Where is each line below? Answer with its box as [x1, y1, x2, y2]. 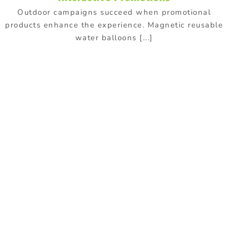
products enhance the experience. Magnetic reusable [5, 20, 223, 31]
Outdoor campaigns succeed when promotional [17, 7, 211, 18]
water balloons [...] [75, 33, 153, 43]
